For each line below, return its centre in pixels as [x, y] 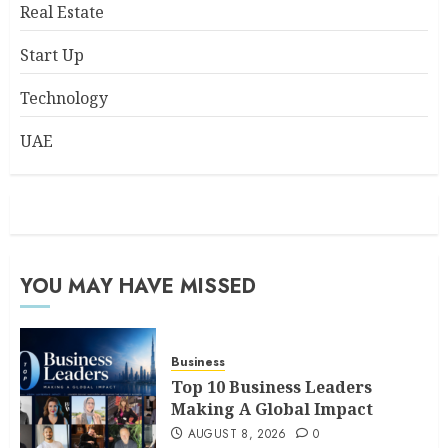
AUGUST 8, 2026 [237, 433]
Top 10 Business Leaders [271, 386]
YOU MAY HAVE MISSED [138, 286]
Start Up [52, 55]
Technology [64, 98]
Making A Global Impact [272, 408]
